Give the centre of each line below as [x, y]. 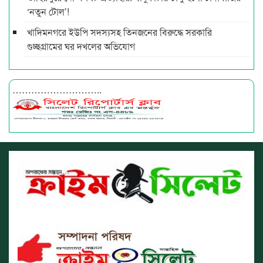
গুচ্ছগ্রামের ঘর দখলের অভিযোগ [81, 46]
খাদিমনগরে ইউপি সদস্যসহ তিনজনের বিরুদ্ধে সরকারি [119, 32]
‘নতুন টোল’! [48, 11]
